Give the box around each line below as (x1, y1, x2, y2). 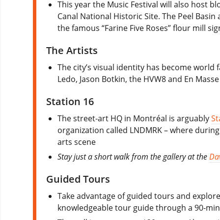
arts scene (57, 136, 96, 147)
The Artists (46, 43, 98, 57)
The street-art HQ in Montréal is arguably (57, 112, 212, 124)
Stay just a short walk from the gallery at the (57, 151, 210, 162)
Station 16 (46, 94, 94, 108)
